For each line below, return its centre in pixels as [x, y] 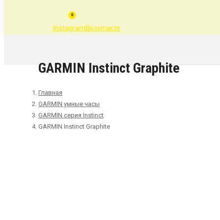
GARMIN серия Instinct [71, 115]
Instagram [69, 28]
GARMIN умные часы [69, 104]
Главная [50, 92]
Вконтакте [103, 28]
